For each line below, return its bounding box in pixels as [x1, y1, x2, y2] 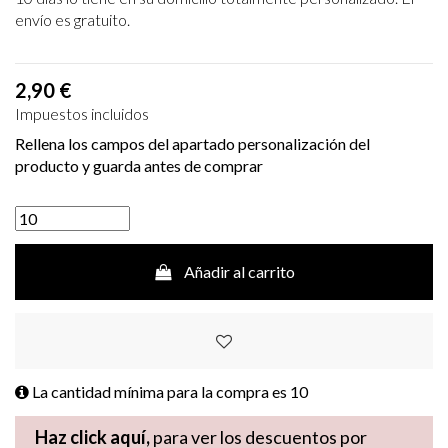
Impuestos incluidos [15, 104, 149, 124]
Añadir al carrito [184, 261, 296, 281]
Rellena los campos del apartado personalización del [15, 134, 370, 154]
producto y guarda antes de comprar [15, 156, 263, 176]
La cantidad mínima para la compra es [29, 382, 290, 402]
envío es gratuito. [15, 10, 130, 30]
